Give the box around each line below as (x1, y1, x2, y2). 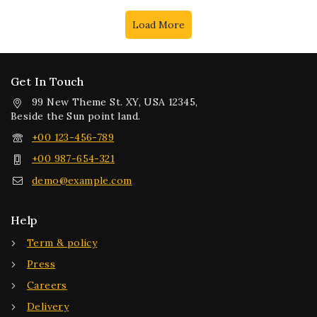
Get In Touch (11, 74, 84, 88)
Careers (27, 279, 67, 292)
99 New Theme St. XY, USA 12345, (32, 96, 198, 108)
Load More (132, 18, 185, 31)
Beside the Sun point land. (11, 110, 141, 123)
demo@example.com (32, 173, 132, 187)
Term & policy (27, 236, 98, 249)
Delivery (27, 300, 69, 313)
